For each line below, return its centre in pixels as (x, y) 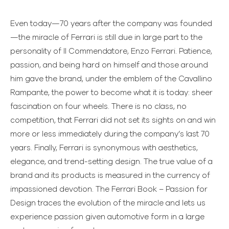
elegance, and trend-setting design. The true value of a (111, 162)
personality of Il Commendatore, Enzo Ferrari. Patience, (111, 51)
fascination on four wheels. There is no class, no (98, 106)
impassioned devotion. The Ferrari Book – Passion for (109, 189)
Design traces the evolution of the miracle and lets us (108, 203)
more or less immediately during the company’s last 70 (110, 134)
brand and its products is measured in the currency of (110, 175)
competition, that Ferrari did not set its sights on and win (113, 120)
